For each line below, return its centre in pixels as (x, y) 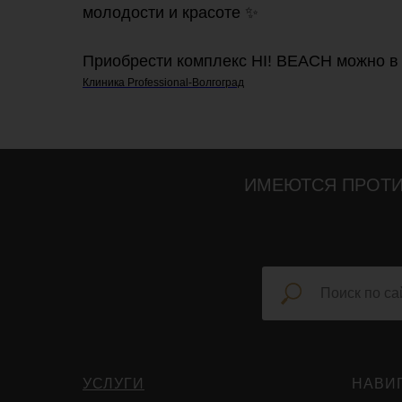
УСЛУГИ (114, 384)
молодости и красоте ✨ (170, 13)
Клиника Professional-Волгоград (163, 83)
